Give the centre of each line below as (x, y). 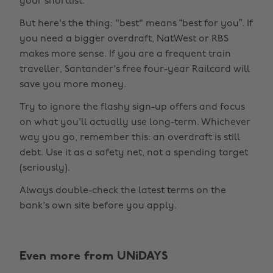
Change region (97, 241)
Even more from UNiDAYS (94, 257)
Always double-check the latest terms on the (123, 191)
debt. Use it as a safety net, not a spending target (134, 153)
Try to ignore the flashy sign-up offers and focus (132, 107)
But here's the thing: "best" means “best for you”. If (136, 24)
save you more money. (73, 85)
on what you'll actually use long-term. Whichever (135, 122)
